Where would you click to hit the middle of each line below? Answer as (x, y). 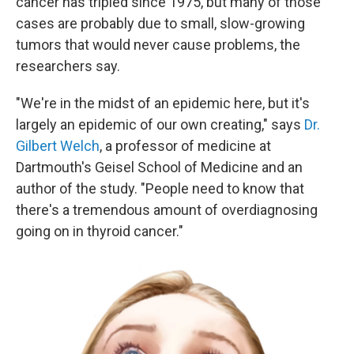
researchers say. (68, 66)
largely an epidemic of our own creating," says (160, 125)
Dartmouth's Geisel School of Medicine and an (159, 168)
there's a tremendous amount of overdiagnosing (167, 210)
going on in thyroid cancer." (100, 232)
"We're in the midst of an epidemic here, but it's (163, 104)
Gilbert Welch (58, 146)
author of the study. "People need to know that (160, 189)
